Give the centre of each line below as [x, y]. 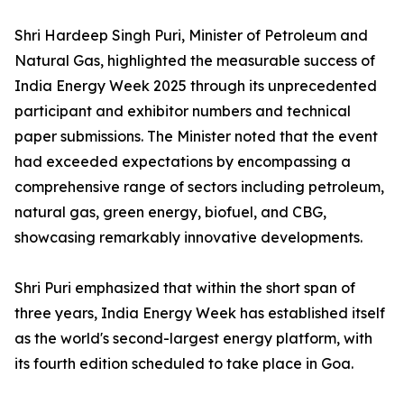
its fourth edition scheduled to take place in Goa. [184, 364]
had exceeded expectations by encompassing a [183, 162]
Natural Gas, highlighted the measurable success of [195, 61]
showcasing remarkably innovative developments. [188, 238]
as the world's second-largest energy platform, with [193, 339]
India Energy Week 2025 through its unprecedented [196, 86]
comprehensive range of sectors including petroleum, [199, 187]
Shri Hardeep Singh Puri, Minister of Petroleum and [191, 36]
